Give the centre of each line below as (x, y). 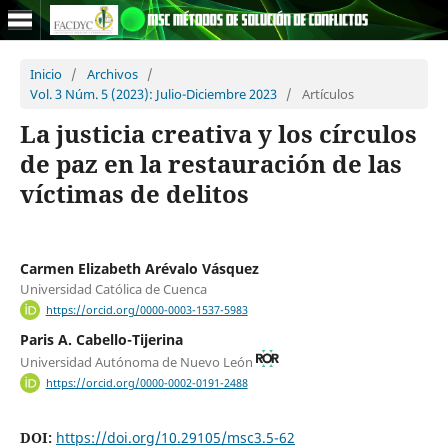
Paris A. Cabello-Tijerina (101, 340)
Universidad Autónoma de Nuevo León (137, 361)
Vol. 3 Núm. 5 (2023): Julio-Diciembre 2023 (153, 93)
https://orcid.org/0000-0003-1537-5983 (146, 310)
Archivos (112, 73)
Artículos (327, 93)
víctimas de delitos (134, 193)
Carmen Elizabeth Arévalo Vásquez (139, 268)
